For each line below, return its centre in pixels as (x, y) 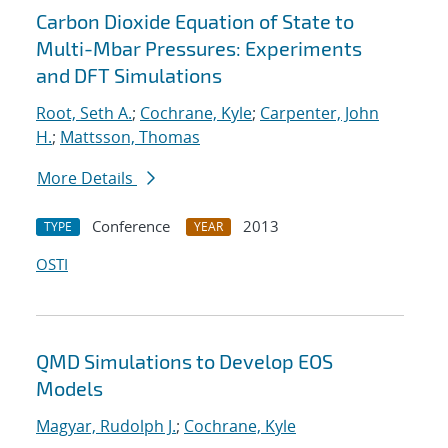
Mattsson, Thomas (130, 137)
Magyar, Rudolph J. (106, 426)
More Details (87, 178)
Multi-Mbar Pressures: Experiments (199, 48)
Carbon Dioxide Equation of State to (195, 21)
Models (69, 388)
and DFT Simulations (129, 75)
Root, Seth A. (84, 113)
